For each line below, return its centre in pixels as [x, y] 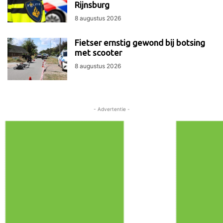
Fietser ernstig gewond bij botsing [140, 43]
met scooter [98, 53]
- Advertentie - [111, 109]
